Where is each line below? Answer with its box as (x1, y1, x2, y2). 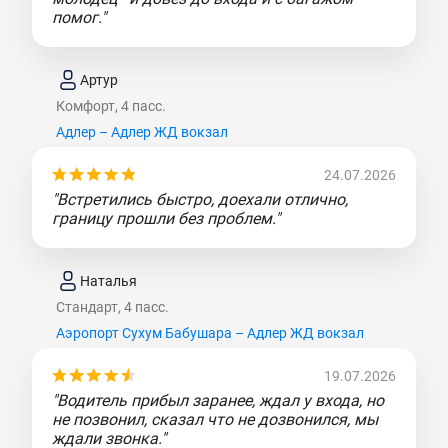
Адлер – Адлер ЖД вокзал (56, 124, 228, 141)
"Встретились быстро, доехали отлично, (52, 190, 348, 210)
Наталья (80, 272, 137, 289)
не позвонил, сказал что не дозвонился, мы (52, 410, 378, 430)
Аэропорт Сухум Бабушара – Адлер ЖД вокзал (56, 325, 364, 342)
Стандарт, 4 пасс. (56, 299, 169, 316)
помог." (52, 8, 106, 28)
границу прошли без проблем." (52, 209, 280, 229)
